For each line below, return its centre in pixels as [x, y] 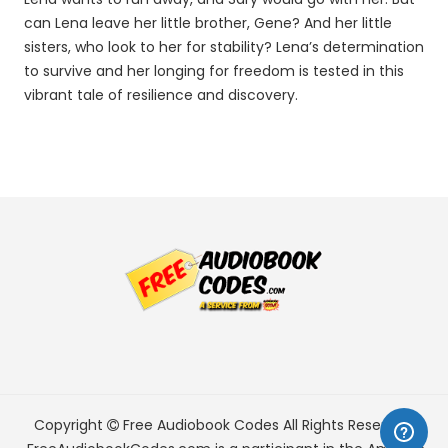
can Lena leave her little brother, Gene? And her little [208, 23]
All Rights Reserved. [346, 425]
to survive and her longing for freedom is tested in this [214, 71]
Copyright [70, 425]
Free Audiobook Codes [200, 425]
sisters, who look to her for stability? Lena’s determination [224, 47]
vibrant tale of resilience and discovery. [161, 95]
